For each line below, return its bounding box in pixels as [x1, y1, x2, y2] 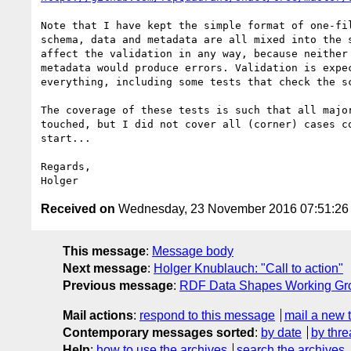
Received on [41, 201, 115, 215]
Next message [63, 261, 147, 275]
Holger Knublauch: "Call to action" [154, 261, 343, 275]
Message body [152, 244, 233, 258]
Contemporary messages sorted [63, 325, 255, 339]
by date [261, 325, 302, 339]
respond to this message [139, 308, 275, 322]
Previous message [63, 278, 173, 292]
